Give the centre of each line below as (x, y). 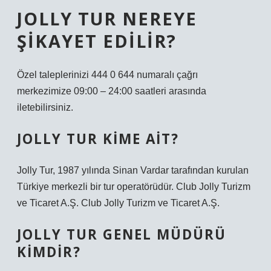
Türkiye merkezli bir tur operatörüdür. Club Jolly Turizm (134, 187)
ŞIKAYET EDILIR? (97, 41)
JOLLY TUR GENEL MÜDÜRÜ (122, 234)
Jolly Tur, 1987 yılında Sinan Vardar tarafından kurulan (133, 170)
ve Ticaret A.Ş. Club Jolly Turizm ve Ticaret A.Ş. (118, 203)
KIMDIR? (49, 252)
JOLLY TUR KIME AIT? (98, 139)
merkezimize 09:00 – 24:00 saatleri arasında (112, 91)
